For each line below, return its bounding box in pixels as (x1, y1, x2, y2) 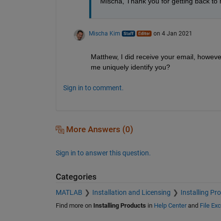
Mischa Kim (88, 30, 120, 37)
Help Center (153, 202, 186, 210)
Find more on (55, 202, 93, 210)
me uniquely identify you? (90, 63, 170, 71)
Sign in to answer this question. (55, 148, 151, 157)
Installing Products (93, 202, 146, 210)
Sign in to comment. (63, 83, 124, 92)
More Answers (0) (64, 124, 133, 134)
